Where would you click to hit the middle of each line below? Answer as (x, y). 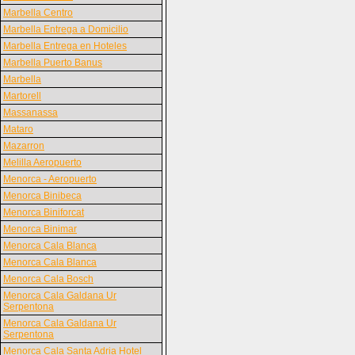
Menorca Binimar (40, 229)
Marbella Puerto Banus (53, 63)
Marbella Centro (38, 13)
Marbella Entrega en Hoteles (65, 46)
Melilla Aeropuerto (42, 162)
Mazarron (24, 146)
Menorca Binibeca (42, 196)
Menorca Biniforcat (44, 212)
